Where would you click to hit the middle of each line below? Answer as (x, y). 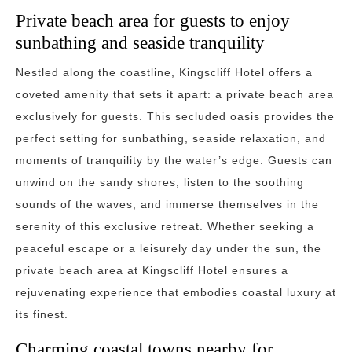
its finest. (42, 314)
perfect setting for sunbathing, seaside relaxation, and (171, 138)
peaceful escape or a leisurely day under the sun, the (169, 248)
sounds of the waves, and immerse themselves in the (167, 204)
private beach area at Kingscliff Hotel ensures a (152, 270)
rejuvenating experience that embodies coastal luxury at (176, 292)
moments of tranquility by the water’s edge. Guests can (174, 160)
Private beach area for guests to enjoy (153, 20)
